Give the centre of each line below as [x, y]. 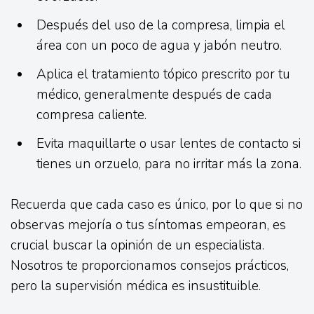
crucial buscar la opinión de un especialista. [137, 245]
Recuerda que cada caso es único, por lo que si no [157, 204]
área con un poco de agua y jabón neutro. [159, 45]
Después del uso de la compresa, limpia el [161, 25]
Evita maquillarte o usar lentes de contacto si [169, 143]
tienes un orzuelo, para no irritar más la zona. [169, 164]
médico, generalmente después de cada [155, 94]
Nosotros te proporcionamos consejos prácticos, [150, 265]
